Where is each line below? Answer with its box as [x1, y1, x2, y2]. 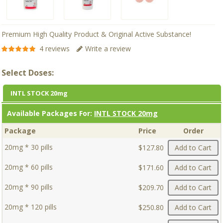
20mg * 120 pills [4, 202, 57, 212]
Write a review [85, 44, 131, 53]
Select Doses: [1, 67, 54, 78]
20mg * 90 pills [4, 182, 53, 192]
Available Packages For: [7, 109, 94, 118]
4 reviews [39, 44, 70, 53]
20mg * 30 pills [4, 142, 53, 152]
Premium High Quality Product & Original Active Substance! [1, 29, 191, 39]
